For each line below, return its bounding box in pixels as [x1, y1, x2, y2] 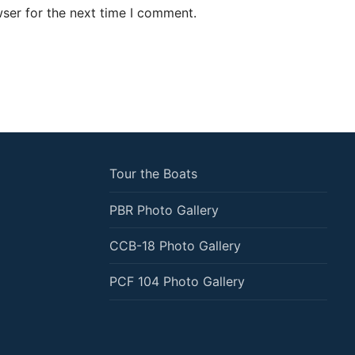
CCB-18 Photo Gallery [109, 237, 241, 254]
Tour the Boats [109, 166, 197, 182]
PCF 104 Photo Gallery [109, 273, 245, 289]
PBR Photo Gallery [109, 201, 219, 218]
